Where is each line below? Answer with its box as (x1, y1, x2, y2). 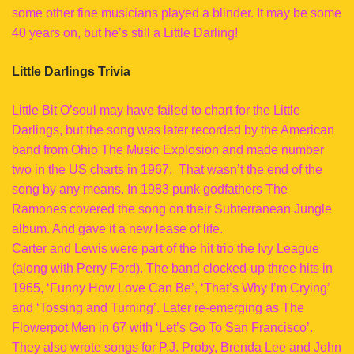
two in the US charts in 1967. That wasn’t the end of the (12, 163, 322, 176)
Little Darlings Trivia (12, 65, 130, 78)
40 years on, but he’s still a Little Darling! (12, 26, 238, 40)
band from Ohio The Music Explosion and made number (12, 143, 324, 156)
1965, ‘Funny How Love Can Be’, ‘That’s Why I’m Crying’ (12, 281, 330, 295)
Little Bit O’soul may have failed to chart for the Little (12, 104, 300, 117)
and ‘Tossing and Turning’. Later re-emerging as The (12, 301, 304, 314)
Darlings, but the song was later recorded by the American (12, 123, 334, 137)
